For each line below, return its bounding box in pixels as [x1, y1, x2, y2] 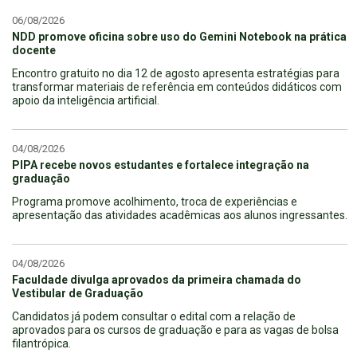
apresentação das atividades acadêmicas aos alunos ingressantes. [12, 208, 347, 222]
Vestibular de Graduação [12, 286, 143, 300]
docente [12, 43, 56, 57]
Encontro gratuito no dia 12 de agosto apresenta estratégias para [12, 66, 339, 80]
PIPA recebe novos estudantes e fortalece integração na [12, 158, 309, 171]
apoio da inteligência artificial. [12, 93, 159, 107]
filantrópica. [12, 336, 71, 350]
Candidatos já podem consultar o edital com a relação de [12, 309, 296, 323]
